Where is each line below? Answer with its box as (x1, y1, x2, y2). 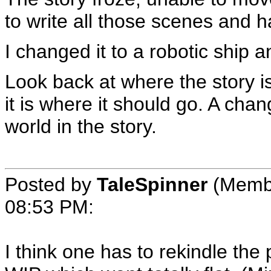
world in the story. (5, 116, 157, 137)
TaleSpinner (97, 173, 207, 195)
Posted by (5, 173, 97, 195)
